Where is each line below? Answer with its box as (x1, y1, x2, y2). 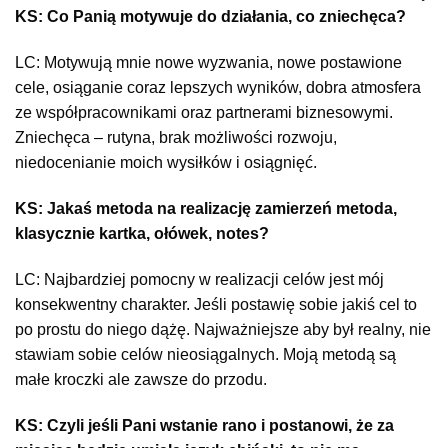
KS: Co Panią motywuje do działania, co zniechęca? (15, 8, 406, 26)
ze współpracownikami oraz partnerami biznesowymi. (15, 104, 393, 122)
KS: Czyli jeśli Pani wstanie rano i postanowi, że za (15, 416, 394, 434)
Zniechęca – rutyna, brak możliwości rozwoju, (15, 129, 337, 147)
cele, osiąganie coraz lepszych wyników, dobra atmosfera (15, 79, 421, 97)
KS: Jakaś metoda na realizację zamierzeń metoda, (15, 199, 397, 217)
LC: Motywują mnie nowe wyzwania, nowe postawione (15, 54, 402, 72)
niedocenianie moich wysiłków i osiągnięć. (15, 154, 317, 172)
